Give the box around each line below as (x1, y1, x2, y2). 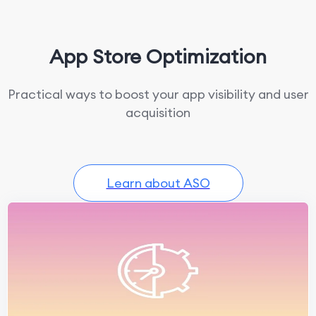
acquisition (126, 104, 190, 121)
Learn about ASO (106, 175, 210, 191)
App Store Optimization (49, 44, 267, 69)
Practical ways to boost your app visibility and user (7, 86, 309, 102)
